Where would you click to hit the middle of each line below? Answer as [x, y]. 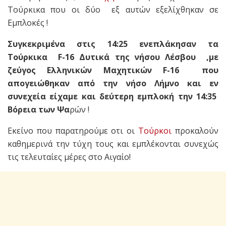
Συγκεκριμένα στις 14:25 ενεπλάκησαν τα [113, 44]
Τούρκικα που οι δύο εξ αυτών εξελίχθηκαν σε [113, 10]
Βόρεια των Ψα [39, 110]
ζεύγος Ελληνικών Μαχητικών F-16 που [113, 70]
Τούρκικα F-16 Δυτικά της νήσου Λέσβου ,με [113, 57]
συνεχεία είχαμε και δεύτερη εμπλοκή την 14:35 [113, 97]
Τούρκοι [155, 131]
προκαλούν [195, 131]
